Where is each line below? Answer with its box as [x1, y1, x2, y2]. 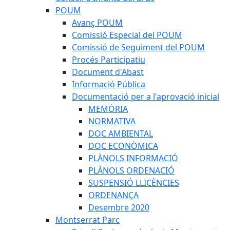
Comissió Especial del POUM [72, 29, 182, 41]
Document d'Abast [72, 66, 144, 78]
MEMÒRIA [88, 103, 128, 114]
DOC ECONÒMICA [88, 140, 158, 151]
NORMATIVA [88, 116, 136, 127]
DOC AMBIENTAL [88, 128, 153, 139]
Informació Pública [72, 79, 145, 90]
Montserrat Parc [55, 214, 120, 225]
